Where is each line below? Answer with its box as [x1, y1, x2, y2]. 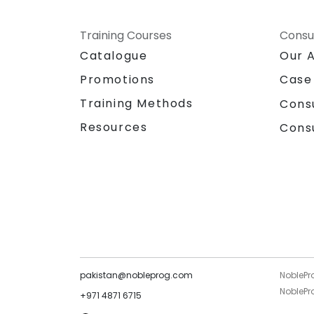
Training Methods [80, 95, 193, 112]
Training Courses [80, 27, 172, 44]
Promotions [80, 71, 155, 88]
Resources [80, 119, 148, 136]
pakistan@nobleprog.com [80, 269, 193, 282]
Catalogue [80, 48, 148, 64]
